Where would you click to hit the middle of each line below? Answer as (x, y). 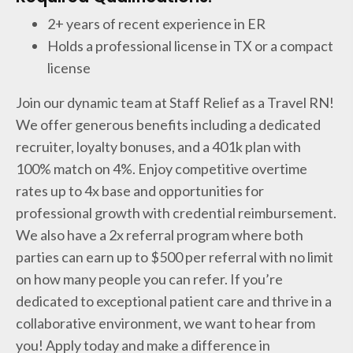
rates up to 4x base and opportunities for (140, 191)
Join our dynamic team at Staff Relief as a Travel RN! (175, 102)
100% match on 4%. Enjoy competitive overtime (162, 169)
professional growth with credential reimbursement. (176, 213)
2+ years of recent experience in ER (156, 24)
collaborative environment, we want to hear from (165, 323)
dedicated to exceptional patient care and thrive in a (174, 301)
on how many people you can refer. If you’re (149, 279)
